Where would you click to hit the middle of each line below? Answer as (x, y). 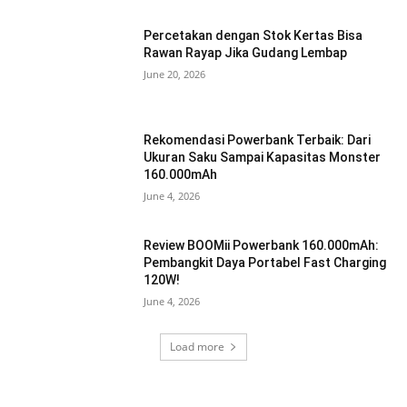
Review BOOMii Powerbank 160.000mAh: (262, 245)
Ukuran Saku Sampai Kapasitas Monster (263, 158)
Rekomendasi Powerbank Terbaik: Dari (258, 140)
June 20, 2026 (175, 74)
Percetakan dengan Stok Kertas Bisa (253, 35)
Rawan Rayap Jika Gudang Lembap (246, 52)
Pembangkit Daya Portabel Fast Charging (265, 262)
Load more (197, 346)
